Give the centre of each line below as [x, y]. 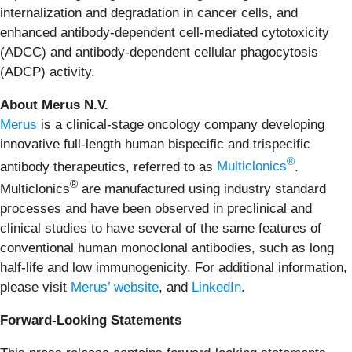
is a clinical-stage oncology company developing [181, 124]
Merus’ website [115, 287]
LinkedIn [216, 287]
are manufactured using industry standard [202, 189]
